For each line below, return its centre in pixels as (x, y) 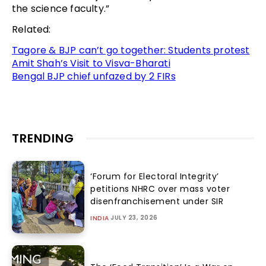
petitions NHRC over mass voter (160, 189)
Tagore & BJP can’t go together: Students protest (131, 50)
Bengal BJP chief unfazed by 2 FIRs (94, 76)
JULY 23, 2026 (134, 218)
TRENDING (43, 138)
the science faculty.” (61, 8)
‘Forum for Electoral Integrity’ (155, 177)
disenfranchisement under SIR (157, 202)
